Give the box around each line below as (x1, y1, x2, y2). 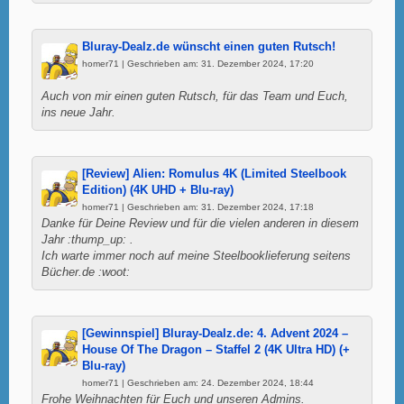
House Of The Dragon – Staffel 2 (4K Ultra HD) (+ (82, 343, 350, 356)
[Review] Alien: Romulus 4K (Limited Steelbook (82, 167, 346, 180)
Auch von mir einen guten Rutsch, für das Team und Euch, (41, 89, 348, 103)
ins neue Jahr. (41, 106, 115, 119)
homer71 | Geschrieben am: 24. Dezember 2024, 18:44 (82, 377, 314, 388)
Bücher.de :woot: (41, 265, 130, 279)
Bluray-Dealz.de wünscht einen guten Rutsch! (82, 40, 335, 53)
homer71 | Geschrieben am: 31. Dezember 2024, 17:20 (82, 58, 314, 69)
